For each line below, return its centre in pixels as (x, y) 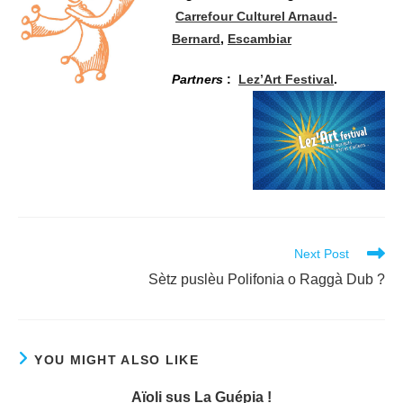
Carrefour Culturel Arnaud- (256, 16)
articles (37, 287)
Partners (199, 79)
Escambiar (260, 38)
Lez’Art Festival (286, 79)
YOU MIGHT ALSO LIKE (117, 360)
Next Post (322, 254)
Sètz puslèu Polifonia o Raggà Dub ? (267, 280)
